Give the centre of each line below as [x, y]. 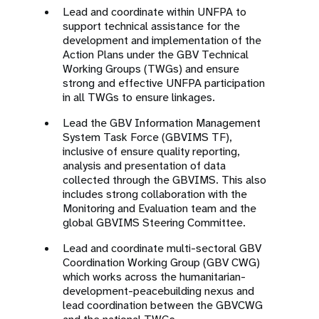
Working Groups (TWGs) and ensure [151, 69]
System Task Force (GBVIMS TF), [147, 137]
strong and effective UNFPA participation [164, 83]
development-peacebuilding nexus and [158, 291]
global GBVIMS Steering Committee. [156, 223]
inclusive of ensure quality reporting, [151, 151]
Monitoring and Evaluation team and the [159, 208]
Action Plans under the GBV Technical [156, 54]
